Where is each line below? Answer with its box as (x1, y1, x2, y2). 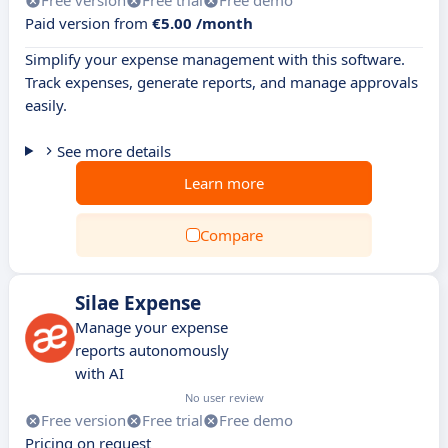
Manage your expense (75, 317, 228, 337)
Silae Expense (75, 290, 201, 316)
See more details (56, 141, 171, 161)
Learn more (184, 173, 264, 193)
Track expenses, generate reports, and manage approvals (25, 72, 418, 92)
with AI (75, 363, 124, 383)
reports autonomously (75, 340, 229, 360)
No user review (185, 390, 264, 405)
